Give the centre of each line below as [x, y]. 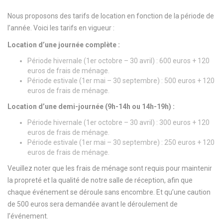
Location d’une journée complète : [64, 45]
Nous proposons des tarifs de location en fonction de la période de [111, 16]
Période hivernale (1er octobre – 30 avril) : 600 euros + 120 [118, 60]
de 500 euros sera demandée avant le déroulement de [93, 204]
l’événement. [28, 216]
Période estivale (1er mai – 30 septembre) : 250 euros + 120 [121, 142]
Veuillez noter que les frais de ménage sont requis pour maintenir [110, 168]
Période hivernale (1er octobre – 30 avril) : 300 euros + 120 [118, 122]
